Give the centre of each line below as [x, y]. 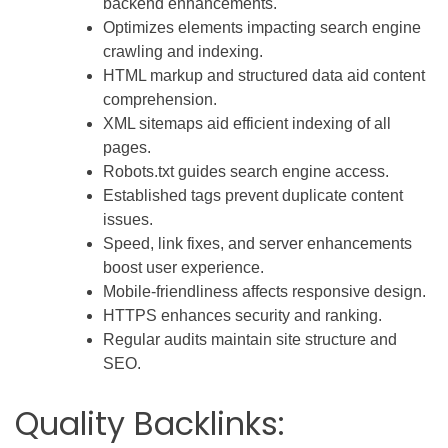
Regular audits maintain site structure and [250, 339]
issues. [128, 219]
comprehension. [160, 99]
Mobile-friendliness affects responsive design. [264, 291]
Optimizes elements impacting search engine [262, 27]
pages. [127, 147]
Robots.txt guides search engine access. [246, 171]
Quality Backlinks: [150, 423]
